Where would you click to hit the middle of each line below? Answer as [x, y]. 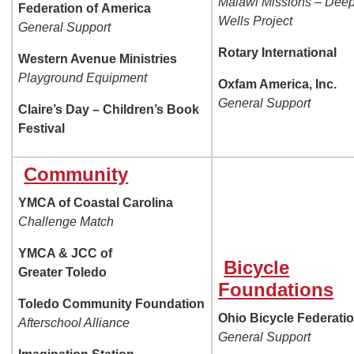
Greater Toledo [63, 273]
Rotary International [278, 53]
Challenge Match [66, 222]
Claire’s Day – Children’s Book [109, 110]
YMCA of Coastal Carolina [96, 203]
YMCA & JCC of [66, 254]
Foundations [276, 290]
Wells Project [256, 21]
